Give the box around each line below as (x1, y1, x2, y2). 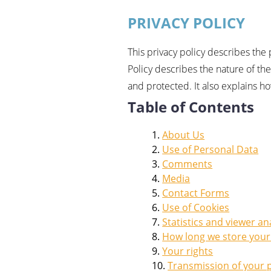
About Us (162, 128, 205, 142)
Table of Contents (128, 97, 255, 117)
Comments (162, 157, 213, 171)
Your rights (162, 244, 214, 258)
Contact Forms (162, 186, 230, 200)
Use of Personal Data (162, 143, 259, 157)
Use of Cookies (162, 201, 230, 215)
